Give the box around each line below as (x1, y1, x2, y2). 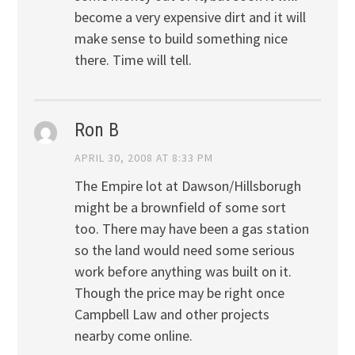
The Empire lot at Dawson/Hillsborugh (74, 176, 301, 195)
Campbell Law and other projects (74, 304, 269, 323)
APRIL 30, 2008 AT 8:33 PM (74, 150, 213, 165)
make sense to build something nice (74, 29, 288, 48)
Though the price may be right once (74, 283, 284, 302)
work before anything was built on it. (74, 261, 292, 281)
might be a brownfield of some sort (74, 197, 286, 216)
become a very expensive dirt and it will (74, 7, 306, 26)
